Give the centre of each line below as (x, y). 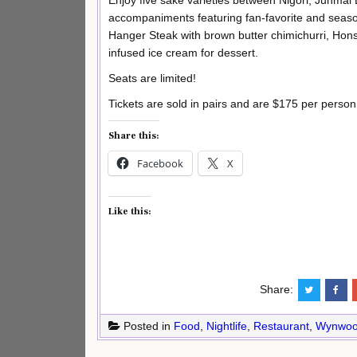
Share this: (134, 135)
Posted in (147, 326)
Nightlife (227, 326)
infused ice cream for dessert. (183, 53)
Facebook (160, 163)
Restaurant (281, 326)
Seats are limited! (152, 78)
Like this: (130, 211)
